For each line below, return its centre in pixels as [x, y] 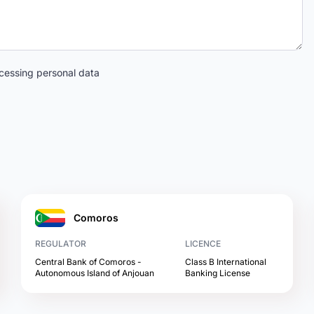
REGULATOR [61, 244]
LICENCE [203, 244]
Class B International [226, 262]
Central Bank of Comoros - [89, 262]
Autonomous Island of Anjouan [95, 273]
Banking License [218, 273]
